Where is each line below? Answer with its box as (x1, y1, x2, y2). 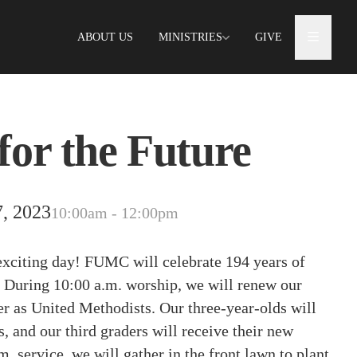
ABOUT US (77, 30, 133, 43)
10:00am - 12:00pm (50, 204, 178, 222)
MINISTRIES (159, 30, 222, 43)
